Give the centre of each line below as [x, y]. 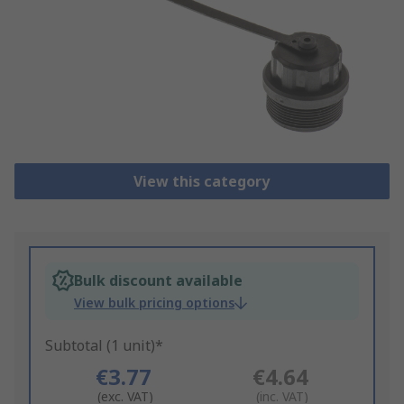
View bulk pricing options [154, 303]
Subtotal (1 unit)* [104, 346]
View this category [202, 182]
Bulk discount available [158, 281]
